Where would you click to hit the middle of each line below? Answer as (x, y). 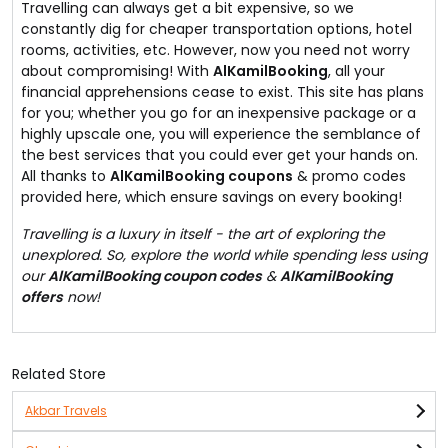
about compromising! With (117, 71)
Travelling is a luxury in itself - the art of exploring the (203, 234)
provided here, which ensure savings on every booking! (211, 197)
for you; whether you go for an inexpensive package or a (218, 113)
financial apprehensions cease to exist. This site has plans (222, 92)
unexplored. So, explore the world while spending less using (224, 255)
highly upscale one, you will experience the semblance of (221, 134)
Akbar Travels (66, 410)
